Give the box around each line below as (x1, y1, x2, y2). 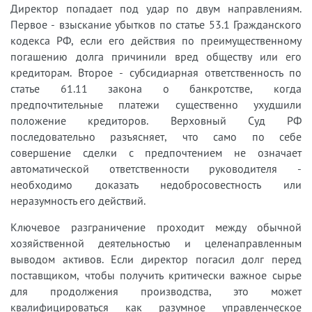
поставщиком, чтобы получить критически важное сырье (10, 267, 302, 282)
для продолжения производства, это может (10, 283, 302, 298)
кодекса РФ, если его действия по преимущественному (10, 33, 302, 47)
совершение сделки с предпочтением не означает (10, 145, 302, 159)
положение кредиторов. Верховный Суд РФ (10, 113, 302, 127)
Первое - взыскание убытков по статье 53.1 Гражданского (10, 17, 302, 31)
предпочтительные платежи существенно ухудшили (10, 97, 302, 111)
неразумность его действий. (10, 193, 146, 208)
